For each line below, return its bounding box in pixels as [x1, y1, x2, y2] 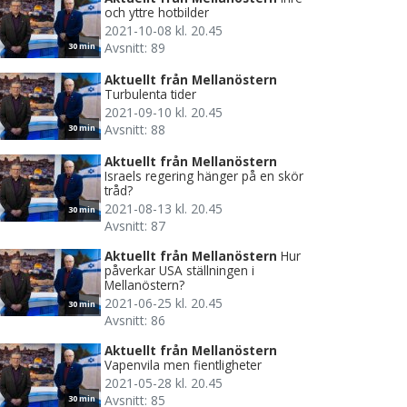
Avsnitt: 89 [104, 39, 165, 57]
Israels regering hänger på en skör [104, 167, 303, 185]
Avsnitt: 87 [104, 217, 165, 235]
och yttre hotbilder [104, 4, 209, 22]
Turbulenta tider [104, 85, 196, 104]
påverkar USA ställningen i [104, 262, 254, 280]
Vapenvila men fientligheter [104, 356, 262, 374]
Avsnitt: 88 [104, 121, 165, 139]
